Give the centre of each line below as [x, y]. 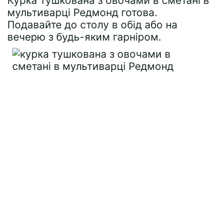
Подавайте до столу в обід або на [92, 25]
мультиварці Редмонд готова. [82, 13]
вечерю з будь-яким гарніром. [84, 37]
